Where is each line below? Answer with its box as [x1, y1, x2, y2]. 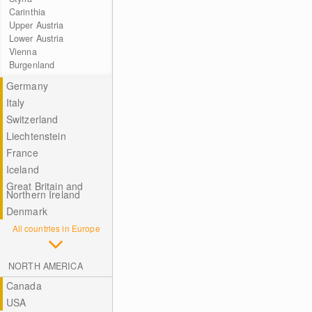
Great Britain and [6, 179, 84, 193]
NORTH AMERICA [8, 260, 83, 272]
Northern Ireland [6, 187, 81, 201]
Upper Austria [8, 19, 64, 31]
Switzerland [6, 112, 58, 126]
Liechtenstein [6, 129, 66, 143]
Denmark [6, 204, 47, 218]
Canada [6, 279, 42, 292]
